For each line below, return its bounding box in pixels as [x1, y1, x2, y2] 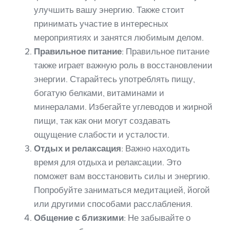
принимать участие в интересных [34, 18, 168, 29]
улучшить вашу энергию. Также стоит [34, 4, 184, 15]
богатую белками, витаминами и [34, 87, 164, 98]
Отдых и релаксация [34, 143, 121, 154]
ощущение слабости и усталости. [34, 129, 169, 140]
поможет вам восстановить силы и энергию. [34, 170, 210, 181]
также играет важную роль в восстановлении [34, 60, 213, 70]
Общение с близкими [34, 212, 124, 223]
